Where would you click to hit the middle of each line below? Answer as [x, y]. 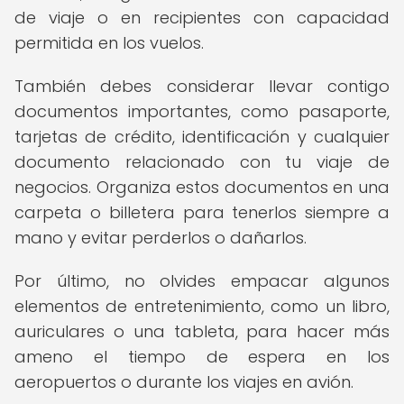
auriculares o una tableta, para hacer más [202, 331]
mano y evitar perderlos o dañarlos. [161, 238]
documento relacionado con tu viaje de [202, 162]
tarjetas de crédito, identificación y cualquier [202, 137]
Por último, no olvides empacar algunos [202, 281]
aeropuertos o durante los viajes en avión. [184, 382]
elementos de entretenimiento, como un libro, [202, 306]
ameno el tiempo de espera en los [202, 357]
